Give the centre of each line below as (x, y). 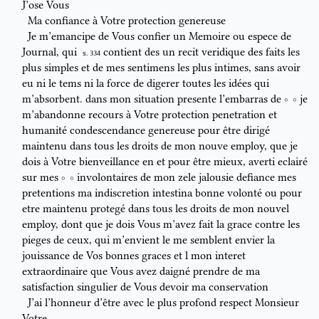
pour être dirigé (234, 131)
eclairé (291, 162)
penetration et (245, 115)
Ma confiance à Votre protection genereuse (126, 21)
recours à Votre (124, 115)
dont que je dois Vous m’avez (130, 225)
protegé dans (120, 209)
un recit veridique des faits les (229, 52)
